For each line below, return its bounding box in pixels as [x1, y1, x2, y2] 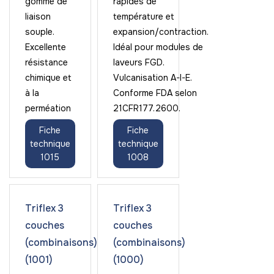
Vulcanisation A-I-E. [113, 72, 192, 83]
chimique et [25, 72, 72, 83]
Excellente [25, 42, 66, 53]
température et [113, 11, 174, 22]
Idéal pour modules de [113, 42, 203, 53]
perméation [25, 103, 71, 114]
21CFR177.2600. [113, 103, 180, 114]
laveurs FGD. [113, 57, 165, 68]
